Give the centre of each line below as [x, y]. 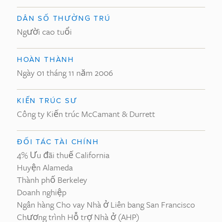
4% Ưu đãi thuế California [63, 155]
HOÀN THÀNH [46, 59]
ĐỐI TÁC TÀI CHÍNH [58, 141]
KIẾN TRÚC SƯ [47, 100]
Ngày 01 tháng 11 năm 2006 [65, 73]
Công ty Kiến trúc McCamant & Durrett [86, 114]
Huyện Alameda [45, 167]
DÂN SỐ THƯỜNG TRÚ [64, 18]
